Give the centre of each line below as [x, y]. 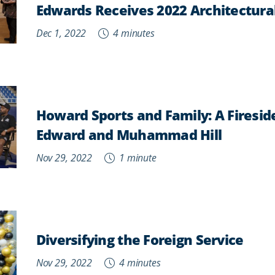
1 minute [137, 158]
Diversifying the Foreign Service [140, 239]
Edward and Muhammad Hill [129, 134]
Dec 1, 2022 [61, 33]
